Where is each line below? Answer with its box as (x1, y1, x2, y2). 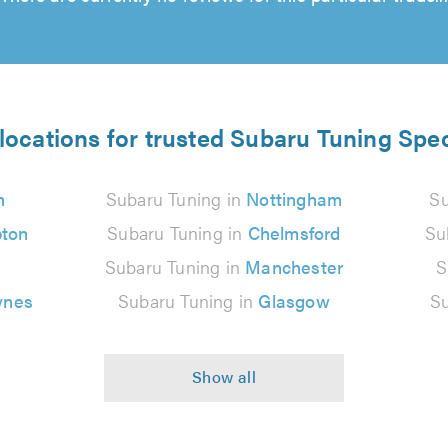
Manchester (245, 254, 344, 279)
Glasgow (258, 288, 330, 313)
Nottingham (246, 186, 343, 211)
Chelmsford (247, 220, 341, 245)
